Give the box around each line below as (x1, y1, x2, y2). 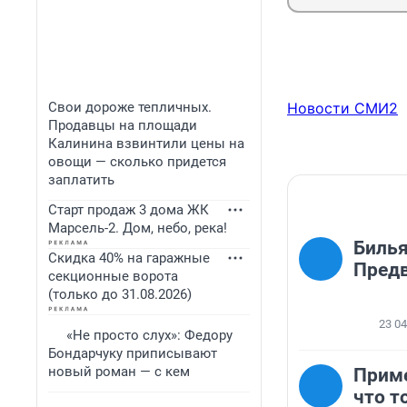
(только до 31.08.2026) (48, 286, 192, 303)
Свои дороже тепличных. (48, 99, 212, 115)
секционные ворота (48, 268, 178, 284)
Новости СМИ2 (287, 99, 398, 118)
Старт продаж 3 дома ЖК (48, 202, 209, 218)
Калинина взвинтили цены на (48, 135, 244, 152)
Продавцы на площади (48, 117, 197, 134)
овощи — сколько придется (48, 154, 226, 170)
